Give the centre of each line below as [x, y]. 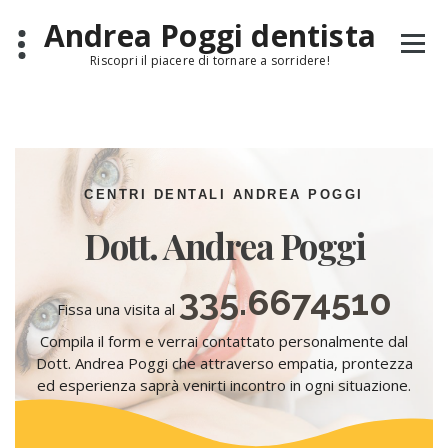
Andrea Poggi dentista [210, 36]
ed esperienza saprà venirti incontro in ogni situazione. [224, 385]
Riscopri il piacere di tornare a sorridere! [210, 61]
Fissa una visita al [117, 309]
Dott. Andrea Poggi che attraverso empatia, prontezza [224, 363]
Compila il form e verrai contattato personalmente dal [224, 341]
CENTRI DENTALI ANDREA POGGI [224, 194]
